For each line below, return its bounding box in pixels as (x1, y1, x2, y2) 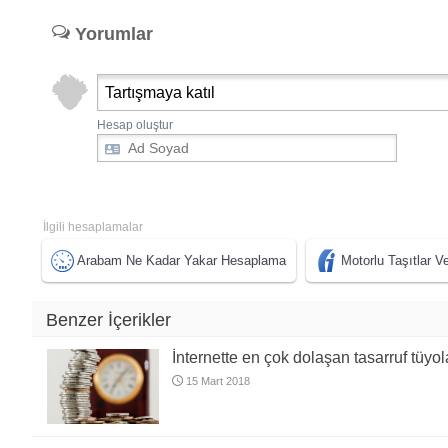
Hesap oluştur (97, 118, 173, 133)
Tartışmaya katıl (105, 84, 215, 102)
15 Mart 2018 (186, 375, 250, 388)
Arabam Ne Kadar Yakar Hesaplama (77, 253, 286, 269)
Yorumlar (70, 24, 153, 45)
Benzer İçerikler (46, 310, 171, 331)
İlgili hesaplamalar (43, 220, 143, 235)
